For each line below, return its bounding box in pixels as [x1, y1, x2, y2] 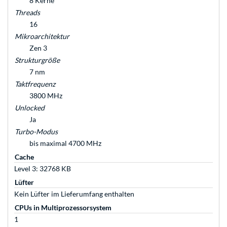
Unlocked [15, 103, 45, 112]
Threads [15, 8, 40, 17]
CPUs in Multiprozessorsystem [15, 203, 111, 212]
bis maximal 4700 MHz [29, 139, 101, 148]
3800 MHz [29, 91, 62, 100]
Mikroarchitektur [15, 32, 69, 41]
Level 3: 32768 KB [14, 164, 71, 173]
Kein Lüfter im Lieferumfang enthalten [14, 190, 134, 199]
